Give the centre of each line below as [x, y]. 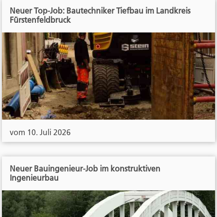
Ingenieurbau [34, 178]
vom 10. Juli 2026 [40, 132]
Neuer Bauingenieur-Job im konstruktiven [85, 169]
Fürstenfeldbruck [40, 20]
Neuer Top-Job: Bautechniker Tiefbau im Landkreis [100, 11]
